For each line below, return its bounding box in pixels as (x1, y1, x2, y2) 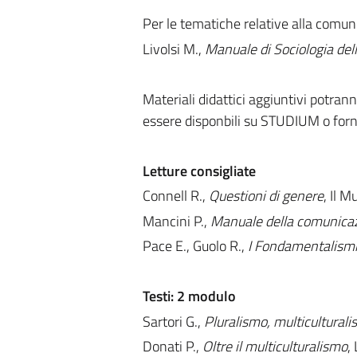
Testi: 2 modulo (142, 285, 236, 307)
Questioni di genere (208, 185, 324, 206)
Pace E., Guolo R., (142, 235, 248, 257)
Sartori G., (142, 310, 204, 332)
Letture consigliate (142, 159, 256, 182)
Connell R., (142, 185, 209, 206)
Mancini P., (142, 210, 210, 232)
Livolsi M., (142, 37, 205, 60)
